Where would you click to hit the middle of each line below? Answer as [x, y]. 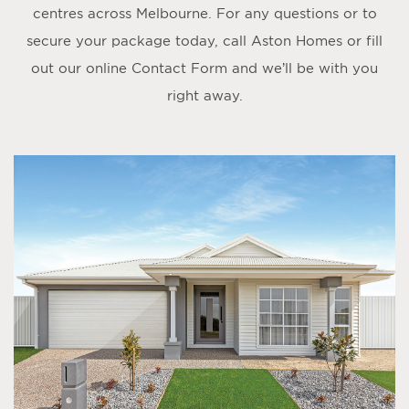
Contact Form [179, 68]
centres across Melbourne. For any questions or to [204, 13]
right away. [204, 95]
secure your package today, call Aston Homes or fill [204, 41]
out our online [81, 68]
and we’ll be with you [303, 68]
